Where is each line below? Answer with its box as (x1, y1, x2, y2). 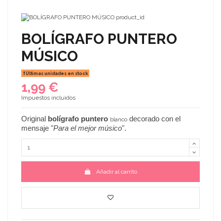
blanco (110, 116, 127, 123)
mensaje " (21, 124, 53, 133)
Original (21, 114, 48, 123)
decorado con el (127, 114, 181, 123)
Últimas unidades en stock (24, 71, 88, 76)
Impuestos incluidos (21, 94, 75, 102)
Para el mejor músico (53, 124, 122, 133)
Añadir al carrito (96, 168, 137, 175)
